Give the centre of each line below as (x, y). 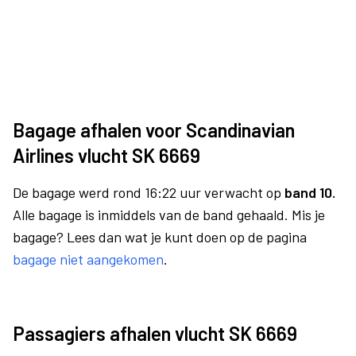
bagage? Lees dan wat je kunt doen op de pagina (160, 237)
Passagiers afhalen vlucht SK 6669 (155, 333)
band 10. (310, 192)
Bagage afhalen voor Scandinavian (154, 130)
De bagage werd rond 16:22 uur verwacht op (149, 192)
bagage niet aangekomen (88, 259)
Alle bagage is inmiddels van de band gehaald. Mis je (169, 215)
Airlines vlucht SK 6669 (106, 155)
